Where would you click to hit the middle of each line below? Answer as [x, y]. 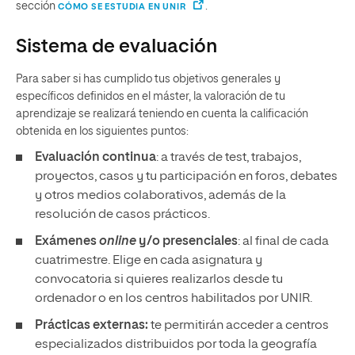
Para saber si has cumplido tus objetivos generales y [148, 79]
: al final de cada [283, 242]
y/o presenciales [187, 242]
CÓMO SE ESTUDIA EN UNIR [122, 7]
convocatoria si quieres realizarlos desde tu [159, 280]
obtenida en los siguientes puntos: [103, 132]
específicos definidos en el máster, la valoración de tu [151, 97]
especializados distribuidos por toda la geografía [176, 345]
